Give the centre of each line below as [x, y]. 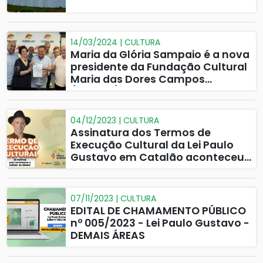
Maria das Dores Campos [138, 79]
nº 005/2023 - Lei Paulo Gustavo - [160, 223]
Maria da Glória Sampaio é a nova [160, 55]
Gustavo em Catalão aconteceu [157, 157]
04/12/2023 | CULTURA [115, 120]
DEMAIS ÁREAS [108, 235]
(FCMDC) [95, 92]
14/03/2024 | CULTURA [115, 42]
